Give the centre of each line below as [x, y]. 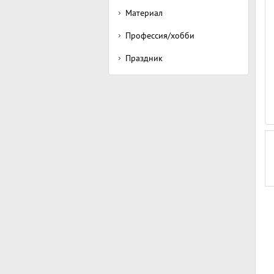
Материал [144, 13]
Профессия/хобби [160, 35]
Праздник [144, 58]
